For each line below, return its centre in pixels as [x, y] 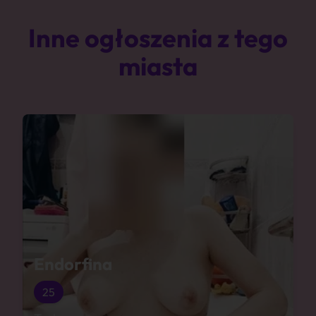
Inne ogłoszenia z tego [158, 38]
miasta [158, 66]
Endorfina [73, 264]
